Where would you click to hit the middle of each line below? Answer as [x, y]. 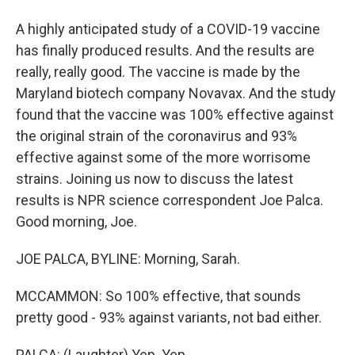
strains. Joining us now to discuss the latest [155, 179]
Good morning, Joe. [76, 221]
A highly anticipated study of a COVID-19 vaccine [168, 29]
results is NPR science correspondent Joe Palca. [170, 200]
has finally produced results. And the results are [165, 50]
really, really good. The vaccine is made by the [158, 72]
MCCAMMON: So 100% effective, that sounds [158, 296]
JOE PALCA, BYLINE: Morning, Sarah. [128, 259]
